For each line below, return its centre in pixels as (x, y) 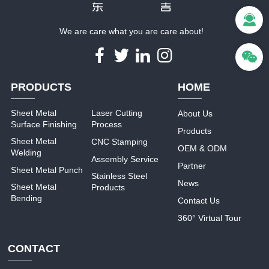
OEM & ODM (203, 149)
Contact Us (199, 201)
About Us (195, 114)
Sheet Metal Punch (47, 170)
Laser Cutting (117, 113)
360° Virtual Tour (210, 218)
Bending (27, 198)
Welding (26, 153)
